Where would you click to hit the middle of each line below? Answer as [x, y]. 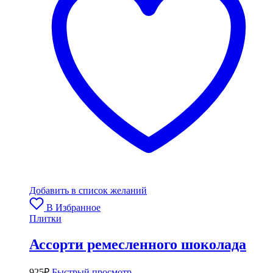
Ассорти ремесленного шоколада [138, 244]
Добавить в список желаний [88, 191]
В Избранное [73, 208]
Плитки [45, 219]
